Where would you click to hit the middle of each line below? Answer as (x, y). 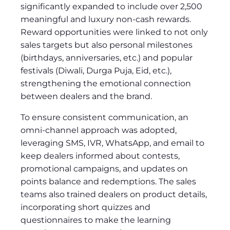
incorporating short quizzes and (85, 207)
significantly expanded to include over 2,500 (111, 6)
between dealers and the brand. (86, 96)
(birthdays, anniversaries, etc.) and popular (107, 57)
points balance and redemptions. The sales (108, 181)
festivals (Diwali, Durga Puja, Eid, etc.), (96, 70)
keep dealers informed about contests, (100, 156)
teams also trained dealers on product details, (114, 194)
